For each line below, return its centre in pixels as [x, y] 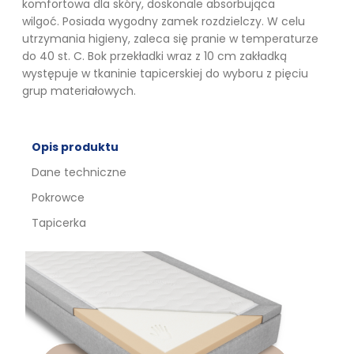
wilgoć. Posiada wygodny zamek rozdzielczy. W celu [164, 21]
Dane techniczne [79, 172]
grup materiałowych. [79, 90]
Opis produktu [75, 147]
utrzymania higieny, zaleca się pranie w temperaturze [170, 38]
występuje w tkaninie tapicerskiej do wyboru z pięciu [165, 73]
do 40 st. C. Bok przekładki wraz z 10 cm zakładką [154, 56]
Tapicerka [59, 222]
